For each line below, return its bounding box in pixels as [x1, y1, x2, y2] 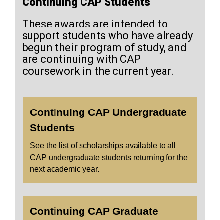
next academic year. [30, 165, 101, 173]
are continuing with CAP [22, 53, 141, 65]
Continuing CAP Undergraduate [30, 107, 187, 118]
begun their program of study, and [22, 41, 187, 54]
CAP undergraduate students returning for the [30, 153, 188, 162]
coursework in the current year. [22, 65, 174, 77]
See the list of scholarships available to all [30, 141, 176, 150]
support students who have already [22, 29, 192, 42]
